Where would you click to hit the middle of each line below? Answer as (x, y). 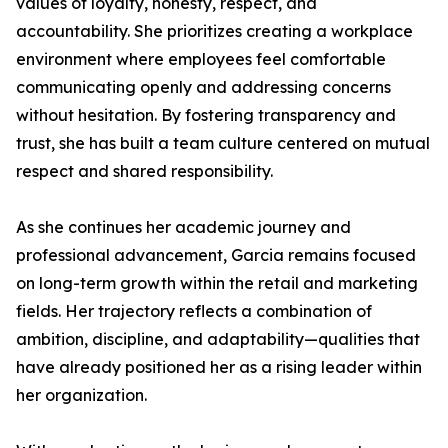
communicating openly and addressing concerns (203, 87)
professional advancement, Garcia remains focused (216, 255)
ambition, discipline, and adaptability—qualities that (218, 339)
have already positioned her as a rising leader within (219, 367)
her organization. (81, 395)
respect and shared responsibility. (144, 171)
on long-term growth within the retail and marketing (217, 283)
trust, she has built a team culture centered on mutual (223, 143)
